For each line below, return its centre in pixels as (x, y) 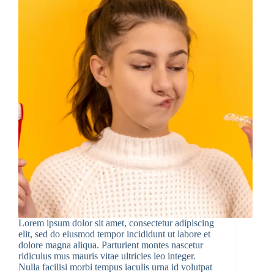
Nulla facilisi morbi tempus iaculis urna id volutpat (115, 267)
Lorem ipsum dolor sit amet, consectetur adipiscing (116, 223)
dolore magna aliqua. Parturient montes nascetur (111, 245)
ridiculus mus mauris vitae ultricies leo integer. (107, 256)
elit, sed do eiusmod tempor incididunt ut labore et (114, 234)
